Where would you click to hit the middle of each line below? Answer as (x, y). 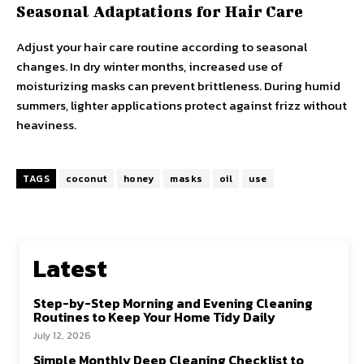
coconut (87, 179)
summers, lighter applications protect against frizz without (182, 106)
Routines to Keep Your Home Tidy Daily (154, 317)
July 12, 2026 (62, 336)
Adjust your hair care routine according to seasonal (162, 47)
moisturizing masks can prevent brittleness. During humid (178, 86)
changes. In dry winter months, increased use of (149, 67)
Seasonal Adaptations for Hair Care (160, 11)
